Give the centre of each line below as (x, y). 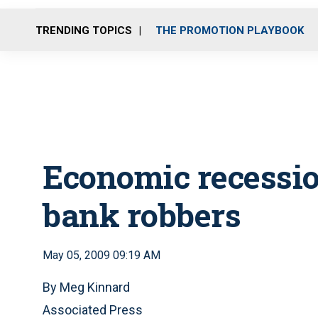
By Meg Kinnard (86, 287)
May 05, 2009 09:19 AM (102, 255)
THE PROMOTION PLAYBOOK (230, 30)
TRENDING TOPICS (84, 30)
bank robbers (142, 215)
